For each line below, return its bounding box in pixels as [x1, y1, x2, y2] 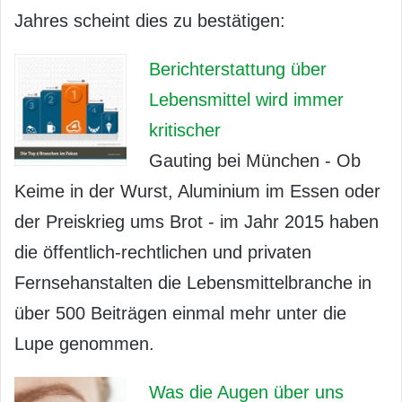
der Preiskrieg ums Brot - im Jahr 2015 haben [14, 211, 379, 232]
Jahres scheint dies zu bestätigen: [14, 10, 285, 31]
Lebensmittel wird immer [149, 89, 344, 109]
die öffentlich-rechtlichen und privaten [14, 241, 311, 262]
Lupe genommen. [14, 333, 154, 354]
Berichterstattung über [149, 58, 327, 79]
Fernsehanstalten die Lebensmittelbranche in [14, 272, 371, 293]
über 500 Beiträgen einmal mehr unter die [14, 302, 346, 323]
